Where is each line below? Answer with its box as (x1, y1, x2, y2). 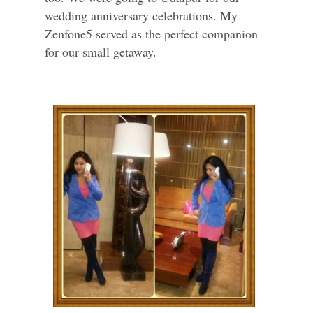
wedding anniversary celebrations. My (45, 7, 238, 24)
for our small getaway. (45, 43, 156, 60)
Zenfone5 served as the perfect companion (45, 25, 258, 42)
